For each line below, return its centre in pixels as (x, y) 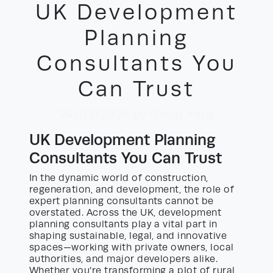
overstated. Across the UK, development (126, 213)
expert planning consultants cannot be (122, 201)
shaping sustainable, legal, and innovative (128, 236)
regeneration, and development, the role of (132, 190)
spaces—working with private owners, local (132, 248)
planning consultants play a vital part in (123, 225)
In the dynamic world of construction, (119, 178)
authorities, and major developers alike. (124, 259)
